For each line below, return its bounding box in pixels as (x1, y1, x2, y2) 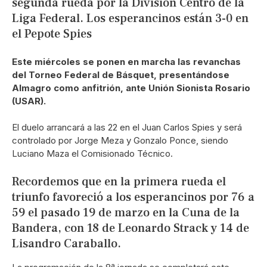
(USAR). (12, 95, 46, 107)
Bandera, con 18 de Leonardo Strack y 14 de (12, 220, 249, 236)
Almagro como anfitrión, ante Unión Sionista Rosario (12, 82, 250, 94)
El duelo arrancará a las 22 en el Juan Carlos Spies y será (12, 122, 242, 133)
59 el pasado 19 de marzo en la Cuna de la (12, 204, 240, 221)
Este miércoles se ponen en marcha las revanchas (12, 55, 241, 67)
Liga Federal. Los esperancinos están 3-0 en (12, 11, 249, 27)
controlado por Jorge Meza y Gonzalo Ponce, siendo (12, 135, 228, 147)
